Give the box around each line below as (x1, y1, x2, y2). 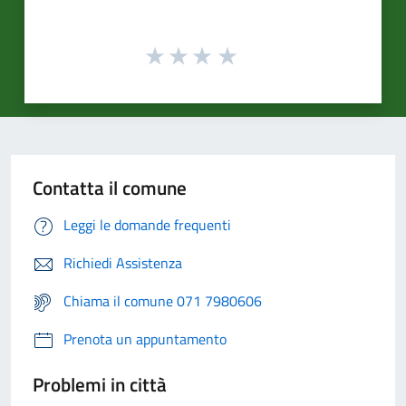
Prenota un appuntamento (63, 328, 227, 351)
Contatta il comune (33, 173, 187, 203)
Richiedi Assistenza (63, 252, 182, 275)
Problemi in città (33, 370, 167, 400)
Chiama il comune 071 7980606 (63, 290, 262, 313)
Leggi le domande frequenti (63, 214, 231, 237)
